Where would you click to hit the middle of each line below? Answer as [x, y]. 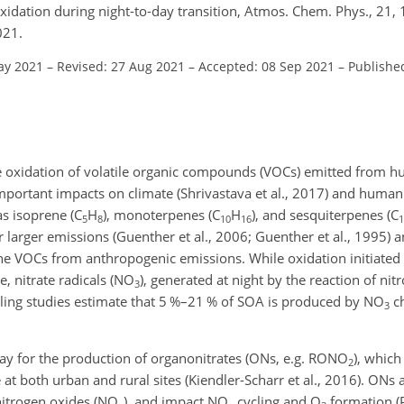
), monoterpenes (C [161, 215]
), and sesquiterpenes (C [325, 215]
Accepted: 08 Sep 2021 [266, 66]
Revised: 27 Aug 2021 [121, 66]
